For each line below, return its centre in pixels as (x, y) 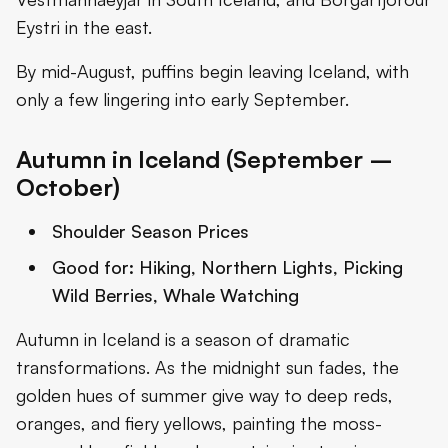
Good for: (93, 267)
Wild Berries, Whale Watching (175, 295)
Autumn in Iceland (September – (204, 159)
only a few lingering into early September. (182, 99)
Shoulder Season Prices (150, 231)
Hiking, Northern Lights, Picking (271, 267)
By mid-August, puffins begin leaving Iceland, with (212, 71)
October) (68, 187)
